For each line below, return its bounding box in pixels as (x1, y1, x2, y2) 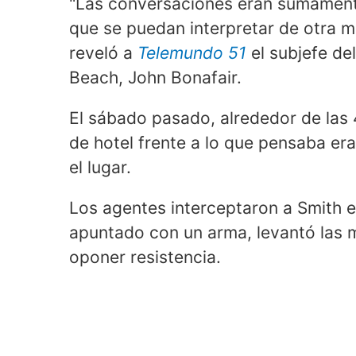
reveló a (69, 43, 137, 64)
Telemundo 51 (137, 43, 246, 64)
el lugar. (69, 157, 131, 178)
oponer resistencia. (69, 247, 221, 268)
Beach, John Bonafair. (69, 68, 242, 88)
